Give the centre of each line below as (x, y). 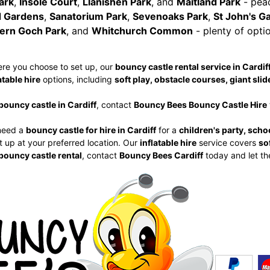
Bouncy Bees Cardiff (161, 155)
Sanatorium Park (88, 16)
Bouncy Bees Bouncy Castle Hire (200, 105)
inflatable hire (168, 143)
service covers (227, 143)
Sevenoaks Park (170, 16)
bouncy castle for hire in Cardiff (91, 130)
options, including (77, 79)
